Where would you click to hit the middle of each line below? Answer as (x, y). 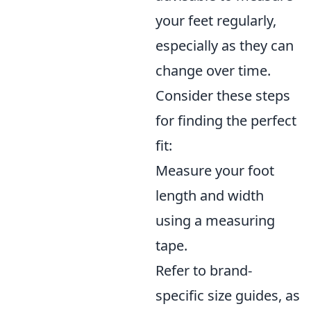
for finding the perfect (226, 120)
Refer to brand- (204, 270)
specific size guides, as (228, 295)
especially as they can (225, 45)
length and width (210, 195)
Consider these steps (223, 95)
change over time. (213, 70)
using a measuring (215, 220)
